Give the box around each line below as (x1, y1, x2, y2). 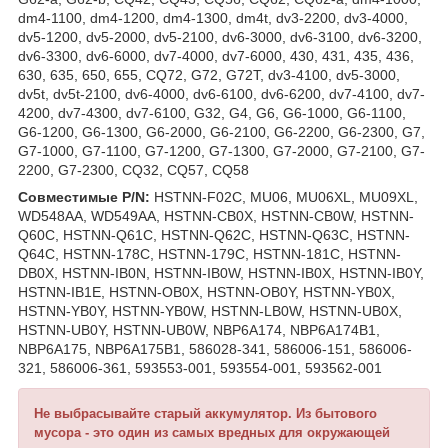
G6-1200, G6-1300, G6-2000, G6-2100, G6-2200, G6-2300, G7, (18, 123, 425, 140)
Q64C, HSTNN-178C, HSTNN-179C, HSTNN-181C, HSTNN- (18, 245, 401, 262)
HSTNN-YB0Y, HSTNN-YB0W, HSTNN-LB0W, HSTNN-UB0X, (18, 302, 402, 319)
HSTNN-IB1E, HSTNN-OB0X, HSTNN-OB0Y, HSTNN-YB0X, (18, 283, 395, 300)
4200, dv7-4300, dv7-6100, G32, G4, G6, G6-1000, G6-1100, (18, 104, 406, 121)
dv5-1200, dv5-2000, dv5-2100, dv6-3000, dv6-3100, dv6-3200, (18, 28, 422, 45)
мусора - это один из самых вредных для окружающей (34, 424, 390, 440)
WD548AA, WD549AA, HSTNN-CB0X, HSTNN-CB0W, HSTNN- (18, 207, 414, 224)
